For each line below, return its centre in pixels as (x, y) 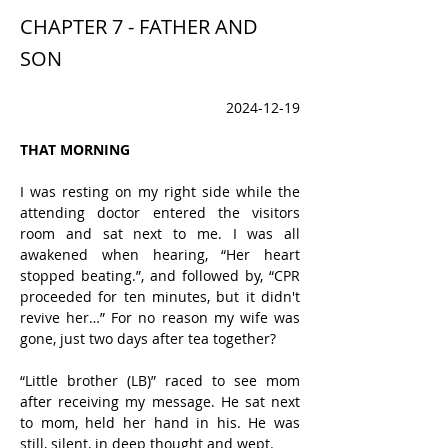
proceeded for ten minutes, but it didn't (160, 296)
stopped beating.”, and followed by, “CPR (160, 275)
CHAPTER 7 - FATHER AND (139, 26)
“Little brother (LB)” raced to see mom (160, 380)
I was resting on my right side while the (160, 191)
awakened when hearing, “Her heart (160, 254)
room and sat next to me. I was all (160, 233)
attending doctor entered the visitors (160, 212)
